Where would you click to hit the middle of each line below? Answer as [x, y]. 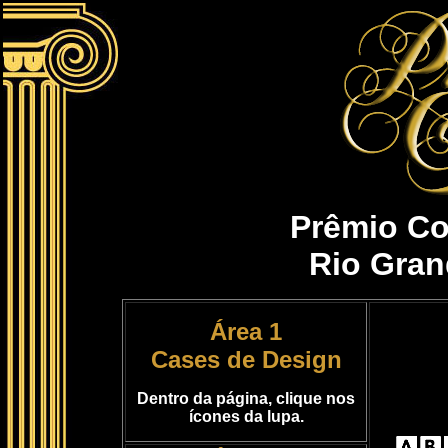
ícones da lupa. [246, 416]
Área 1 [246, 331]
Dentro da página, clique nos [246, 398]
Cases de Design [246, 359]
